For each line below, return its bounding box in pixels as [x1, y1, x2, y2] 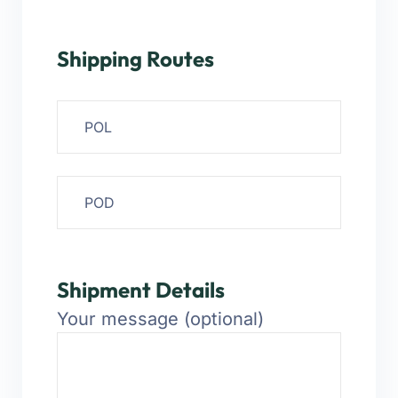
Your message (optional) [57, 308, 264, 330]
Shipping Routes [57, 45, 214, 72]
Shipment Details [57, 276, 225, 303]
